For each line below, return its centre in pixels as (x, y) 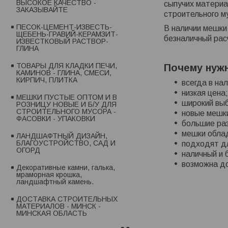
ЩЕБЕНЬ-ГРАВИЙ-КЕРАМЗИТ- (67, 34)
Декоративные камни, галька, (66, 168)
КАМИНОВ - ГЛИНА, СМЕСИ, (64, 73)
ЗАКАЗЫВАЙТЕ (42, 10)
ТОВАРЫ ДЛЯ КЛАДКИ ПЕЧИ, (67, 66)
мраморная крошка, (49, 175)
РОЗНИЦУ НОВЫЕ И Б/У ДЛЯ (66, 105)
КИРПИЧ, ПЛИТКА (47, 80)
